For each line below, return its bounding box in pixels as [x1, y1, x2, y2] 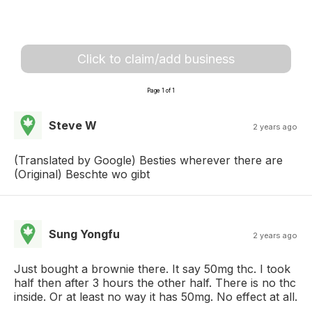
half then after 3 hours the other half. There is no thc [14, 275, 296, 290]
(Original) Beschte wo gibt [14, 166, 150, 181]
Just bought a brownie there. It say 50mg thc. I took [14, 261, 290, 276]
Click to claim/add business [77, 51, 235, 66]
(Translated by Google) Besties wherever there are [14, 153, 283, 167]
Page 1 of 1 [147, 86, 175, 94]
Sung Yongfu [49, 226, 120, 241]
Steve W [49, 118, 97, 132]
